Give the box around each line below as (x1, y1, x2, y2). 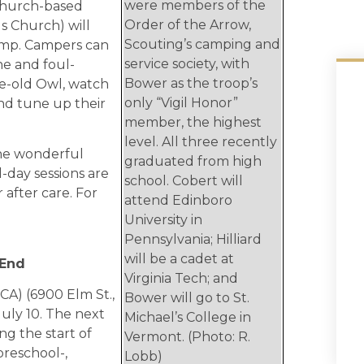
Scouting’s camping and (124, 36, 280, 52)
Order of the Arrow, (124, 16, 251, 32)
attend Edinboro (124, 192, 232, 208)
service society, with (124, 55, 249, 71)
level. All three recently (124, 133, 277, 149)
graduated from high (124, 153, 262, 169)
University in (124, 211, 202, 227)
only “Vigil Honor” (124, 94, 238, 110)
